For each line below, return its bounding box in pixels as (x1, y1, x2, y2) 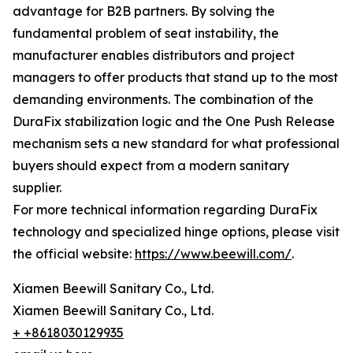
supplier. (13, 180, 61, 195)
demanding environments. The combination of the (13, 91, 314, 107)
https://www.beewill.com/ (135, 246, 292, 262)
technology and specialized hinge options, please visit (13, 224, 340, 240)
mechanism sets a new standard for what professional (13, 136, 340, 151)
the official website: (13, 246, 135, 262)
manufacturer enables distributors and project (13, 47, 295, 63)
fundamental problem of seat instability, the (13, 25, 279, 41)
